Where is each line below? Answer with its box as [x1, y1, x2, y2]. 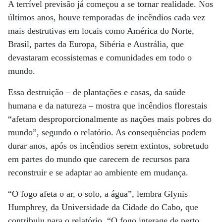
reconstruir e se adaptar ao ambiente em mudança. [8, 167, 188, 177]
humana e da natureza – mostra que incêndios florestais [8, 101, 207, 111]
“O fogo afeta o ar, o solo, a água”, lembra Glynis [8, 189, 188, 199]
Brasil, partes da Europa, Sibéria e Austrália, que [8, 39, 184, 49]
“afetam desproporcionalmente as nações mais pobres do [8, 114, 212, 124]
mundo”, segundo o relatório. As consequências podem [8, 127, 206, 137]
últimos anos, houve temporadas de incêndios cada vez [8, 12, 205, 22]
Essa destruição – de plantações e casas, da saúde [8, 87, 185, 97]
